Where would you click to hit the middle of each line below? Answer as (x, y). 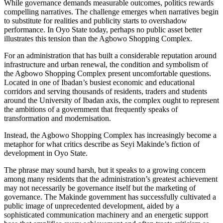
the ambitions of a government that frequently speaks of (91, 109)
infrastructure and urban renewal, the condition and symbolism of (106, 64)
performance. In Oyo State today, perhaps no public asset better (103, 29)
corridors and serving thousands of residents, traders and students (106, 91)
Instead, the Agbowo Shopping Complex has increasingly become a (110, 135)
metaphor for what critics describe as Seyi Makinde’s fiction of (102, 144)
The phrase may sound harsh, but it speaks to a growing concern (105, 170)
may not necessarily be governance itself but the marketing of (100, 188)
